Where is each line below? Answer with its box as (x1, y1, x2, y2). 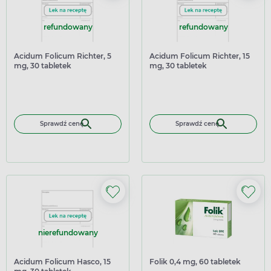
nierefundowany (38, 228, 98, 237)
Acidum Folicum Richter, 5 (14, 51, 111, 60)
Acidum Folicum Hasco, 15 (14, 257, 111, 266)
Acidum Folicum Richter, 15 (149, 51, 250, 60)
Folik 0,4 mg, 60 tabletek (149, 257, 241, 266)
